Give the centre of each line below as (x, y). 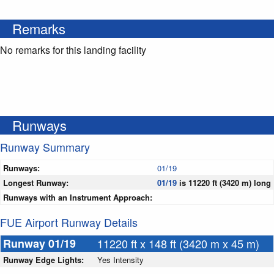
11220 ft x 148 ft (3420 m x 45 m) (178, 244)
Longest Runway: (36, 183)
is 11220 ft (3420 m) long (224, 183)
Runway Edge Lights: (45, 260)
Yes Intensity (120, 260)
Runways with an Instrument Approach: (78, 198)
